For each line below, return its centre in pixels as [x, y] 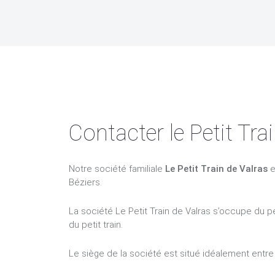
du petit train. [96, 225]
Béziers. [85, 182]
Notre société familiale [117, 169]
